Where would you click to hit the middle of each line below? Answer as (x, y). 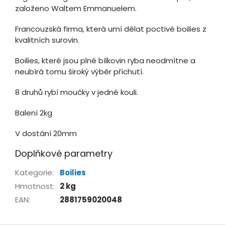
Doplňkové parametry (64, 153)
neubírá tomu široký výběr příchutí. (79, 71)
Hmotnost (34, 186)
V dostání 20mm (46, 133)
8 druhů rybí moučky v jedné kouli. (77, 92)
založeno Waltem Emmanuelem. (76, 8)
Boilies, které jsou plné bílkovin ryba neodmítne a (105, 60)
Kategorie (34, 172)
